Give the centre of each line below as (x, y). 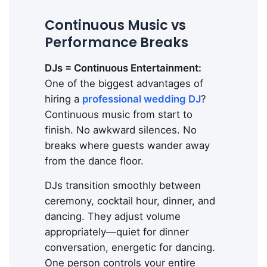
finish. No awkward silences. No (121, 130)
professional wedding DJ (142, 99)
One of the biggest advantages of (124, 83)
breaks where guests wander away (127, 145)
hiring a (63, 99)
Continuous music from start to (119, 114)
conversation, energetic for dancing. (130, 247)
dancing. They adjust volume (113, 216)
